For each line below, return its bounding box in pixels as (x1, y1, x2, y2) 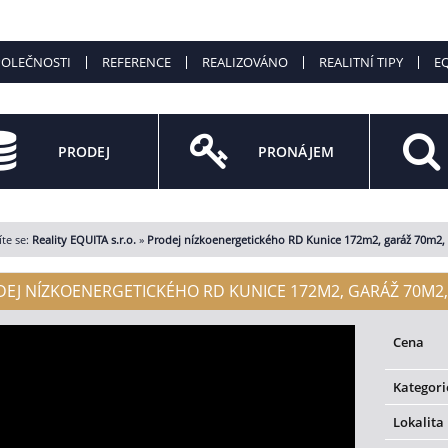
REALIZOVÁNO (201, 53, 288, 71)
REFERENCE (101, 53, 171, 71)
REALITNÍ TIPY (318, 53, 403, 71)
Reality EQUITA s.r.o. (31, 232, 136, 247)
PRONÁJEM (257, 142, 334, 161)
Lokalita (393, 413, 445, 431)
